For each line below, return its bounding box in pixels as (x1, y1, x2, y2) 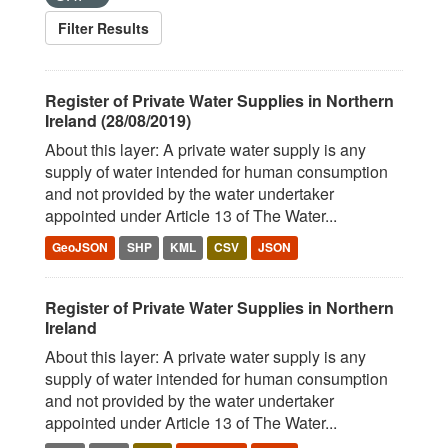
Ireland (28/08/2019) (45, 109, 191, 132)
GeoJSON (52, 238, 109, 256)
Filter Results (58, 18, 149, 38)
